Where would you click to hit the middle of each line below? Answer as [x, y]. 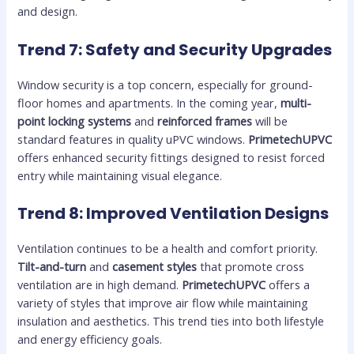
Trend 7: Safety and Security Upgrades [175, 49]
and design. [48, 11]
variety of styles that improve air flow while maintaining [163, 302]
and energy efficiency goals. [90, 339]
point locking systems [75, 121]
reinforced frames [205, 121]
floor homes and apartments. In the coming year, [149, 102]
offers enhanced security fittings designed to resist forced [171, 157]
